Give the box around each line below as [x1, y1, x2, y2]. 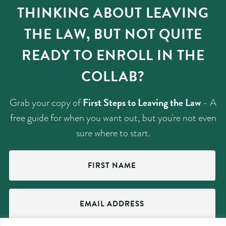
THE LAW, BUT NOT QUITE [24, 24, 202, 45]
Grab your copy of [10, 95, 83, 110]
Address [9, 194, 38, 207]
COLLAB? [81, 66, 145, 87]
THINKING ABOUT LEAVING [17, 3, 209, 24]
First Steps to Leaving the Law [83, 95, 201, 110]
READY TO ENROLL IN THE [21, 45, 205, 66]
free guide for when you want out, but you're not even [10, 110, 216, 125]
